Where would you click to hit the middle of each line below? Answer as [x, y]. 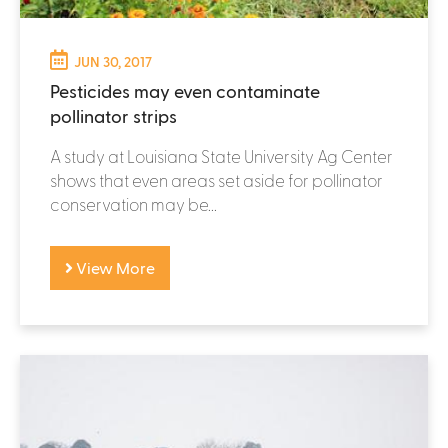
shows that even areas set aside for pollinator [216, 179]
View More [114, 267]
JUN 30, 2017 [113, 61]
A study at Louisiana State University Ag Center [221, 155]
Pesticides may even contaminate [185, 90]
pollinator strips [113, 115]
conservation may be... [133, 203]
